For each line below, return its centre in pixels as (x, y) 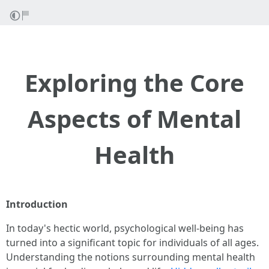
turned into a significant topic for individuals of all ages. (132, 243)
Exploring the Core (134, 83)
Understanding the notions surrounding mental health (131, 257)
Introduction (37, 204)
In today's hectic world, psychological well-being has (125, 228)
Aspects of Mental (134, 119)
